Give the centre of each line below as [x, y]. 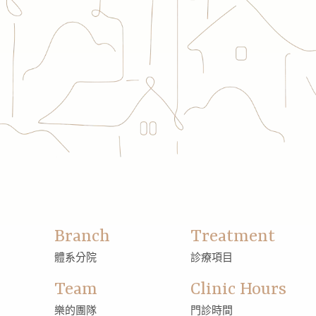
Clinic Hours [239, 290]
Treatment [233, 237]
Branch [82, 237]
